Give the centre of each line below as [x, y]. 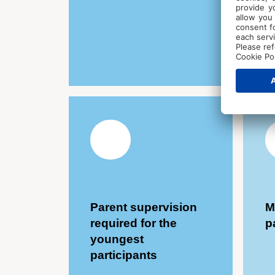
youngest [117, 239]
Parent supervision [144, 207]
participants [124, 255]
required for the [134, 223]
